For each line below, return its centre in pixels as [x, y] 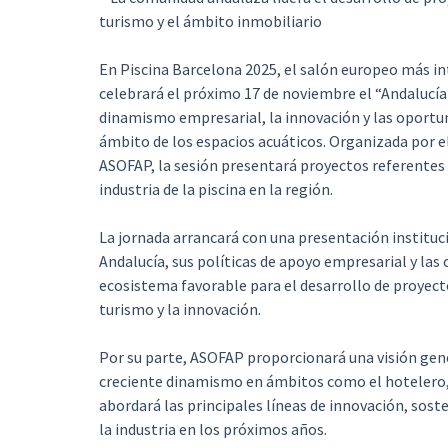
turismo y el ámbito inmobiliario [210, 21]
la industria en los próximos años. [212, 429]
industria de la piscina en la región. [215, 189]
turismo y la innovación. [179, 309]
